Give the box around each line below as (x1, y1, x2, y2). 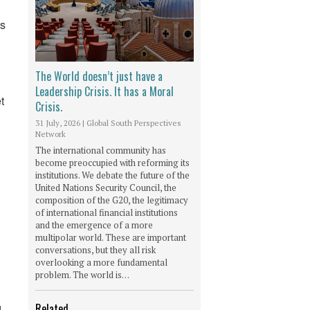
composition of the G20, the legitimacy (35, 193, 188, 206)
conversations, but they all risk (35, 243, 156, 256)
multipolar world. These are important (35, 230, 186, 244)
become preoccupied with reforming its (35, 156, 190, 169)
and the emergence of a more (35, 218, 153, 231)
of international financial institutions (35, 206, 178, 219)
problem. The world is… (35, 268, 129, 281)
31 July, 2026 (35, 117, 80, 128)
